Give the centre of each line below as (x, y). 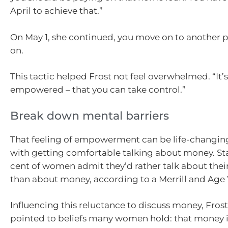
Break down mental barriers (90, 116)
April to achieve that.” (56, 11)
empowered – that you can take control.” (98, 90)
